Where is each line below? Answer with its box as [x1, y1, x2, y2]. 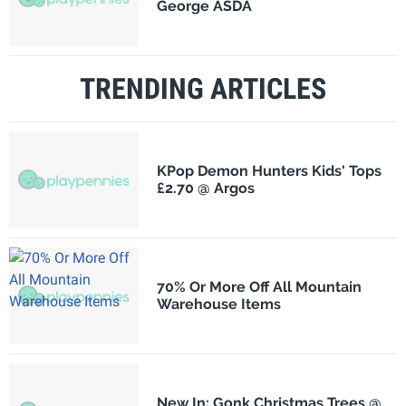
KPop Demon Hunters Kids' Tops [156, 162, 382, 180]
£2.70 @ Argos [156, 179, 255, 198]
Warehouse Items [156, 295, 281, 313]
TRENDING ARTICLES [80, 71, 326, 106]
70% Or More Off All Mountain [156, 278, 362, 295]
